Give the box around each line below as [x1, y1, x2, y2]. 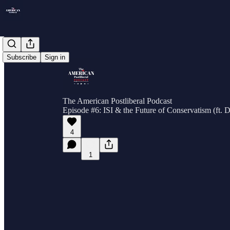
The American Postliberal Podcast [63, 97, 172, 105]
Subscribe [7, 53, 36, 61]
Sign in [45, 53, 65, 61]
